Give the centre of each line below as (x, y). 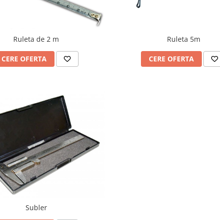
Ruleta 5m (183, 39)
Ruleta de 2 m (36, 39)
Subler (36, 207)
